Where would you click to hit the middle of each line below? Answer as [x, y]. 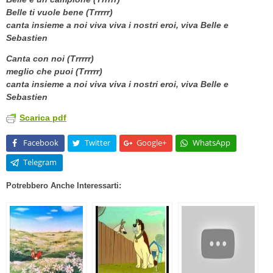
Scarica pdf [43, 118]
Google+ [151, 143]
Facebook [41, 143]
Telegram [40, 162]
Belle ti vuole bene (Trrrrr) [59, 12]
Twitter [97, 143]
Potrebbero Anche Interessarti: [64, 185]
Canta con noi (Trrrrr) [50, 59]
